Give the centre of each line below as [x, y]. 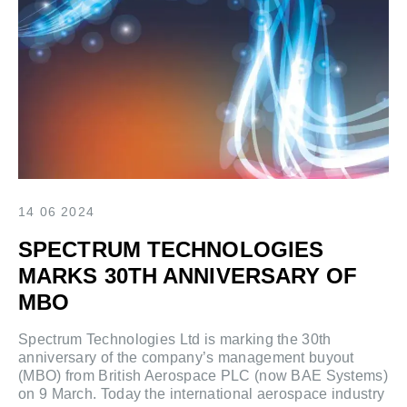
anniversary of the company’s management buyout [186, 358]
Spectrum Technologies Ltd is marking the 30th [175, 340]
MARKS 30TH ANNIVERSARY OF [188, 276]
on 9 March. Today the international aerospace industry [202, 394]
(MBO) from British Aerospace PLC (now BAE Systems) [203, 376]
